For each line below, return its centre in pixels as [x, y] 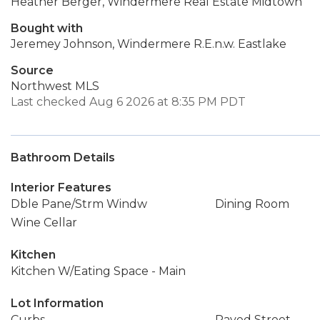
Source [32, 70]
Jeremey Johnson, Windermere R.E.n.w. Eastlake [149, 44]
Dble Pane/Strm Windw [79, 204]
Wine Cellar [44, 222]
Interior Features [61, 187]
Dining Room [252, 204]
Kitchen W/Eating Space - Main [98, 271]
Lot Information [57, 303]
